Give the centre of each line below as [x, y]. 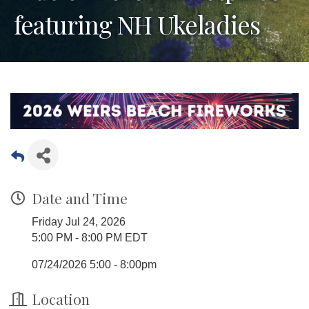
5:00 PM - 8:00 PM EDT [90, 238]
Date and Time [80, 198]
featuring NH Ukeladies [137, 24]
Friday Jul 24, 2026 [79, 222]
